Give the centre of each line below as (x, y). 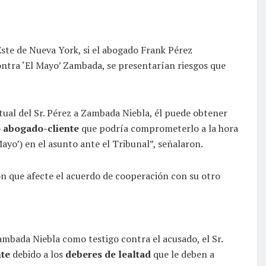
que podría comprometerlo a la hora (159, 128)
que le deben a (183, 254)
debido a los (38, 254)
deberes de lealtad (108, 254)
